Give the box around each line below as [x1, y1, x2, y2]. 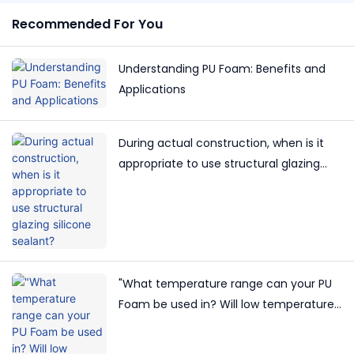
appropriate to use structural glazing [119, 156, 320, 172]
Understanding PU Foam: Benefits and [119, 61, 326, 77]
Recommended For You [12, 15, 163, 34]
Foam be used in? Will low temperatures [119, 296, 340, 313]
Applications [119, 81, 186, 98]
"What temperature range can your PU [119, 276, 332, 292]
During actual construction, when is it [119, 135, 324, 152]
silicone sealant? [119, 176, 210, 193]
